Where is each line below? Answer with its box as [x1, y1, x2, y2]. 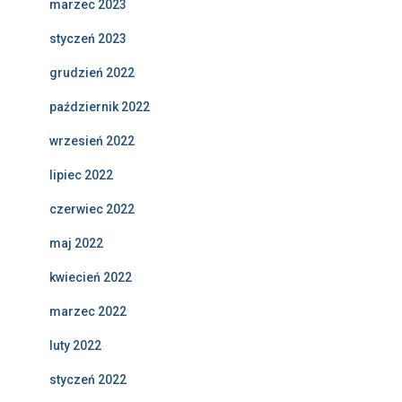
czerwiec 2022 [49, 202, 135, 217]
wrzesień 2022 [49, 134, 135, 149]
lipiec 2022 [49, 168, 113, 183]
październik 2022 [49, 100, 150, 115]
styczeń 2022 [49, 372, 127, 388]
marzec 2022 [49, 304, 127, 319]
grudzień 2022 [49, 66, 135, 81]
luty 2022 [49, 338, 101, 354]
